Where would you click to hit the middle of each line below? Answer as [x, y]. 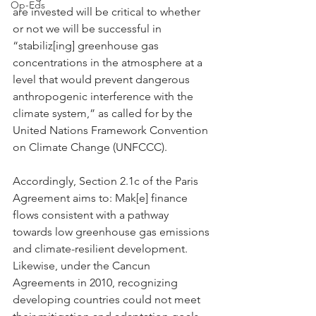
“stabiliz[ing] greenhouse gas [87, 45]
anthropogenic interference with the [104, 96]
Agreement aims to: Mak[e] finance [102, 198]
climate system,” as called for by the [104, 113]
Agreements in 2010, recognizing [97, 282]
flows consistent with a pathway [92, 215]
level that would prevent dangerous [103, 79]
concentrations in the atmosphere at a [109, 62]
